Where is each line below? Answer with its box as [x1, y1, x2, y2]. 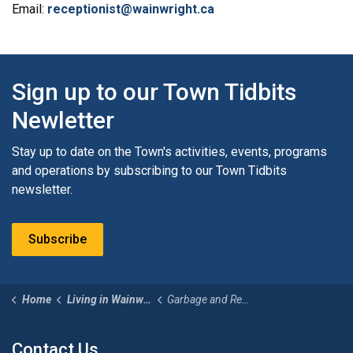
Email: [12, 2, 47, 17]
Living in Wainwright [66, 293, 143, 306]
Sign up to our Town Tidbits [12, 78, 296, 106]
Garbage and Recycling [167, 293, 242, 306]
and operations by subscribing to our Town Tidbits [12, 163, 287, 178]
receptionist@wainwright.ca [47, 2, 214, 17]
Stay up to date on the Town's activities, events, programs [12, 144, 327, 159]
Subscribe [28, 232, 87, 247]
